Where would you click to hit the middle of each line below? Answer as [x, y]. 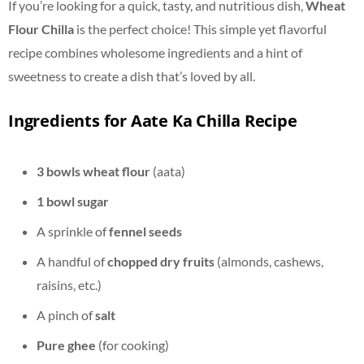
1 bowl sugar [73, 201]
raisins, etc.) [69, 284]
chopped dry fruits [161, 261]
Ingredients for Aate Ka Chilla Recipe [153, 120]
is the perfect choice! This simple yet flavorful [200, 28]
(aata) [168, 171]
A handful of [72, 261]
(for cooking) [132, 344]
